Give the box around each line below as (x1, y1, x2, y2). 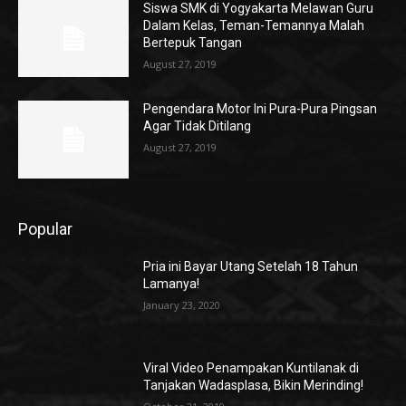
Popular (18, 218, 72, 238)
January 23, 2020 (143, 297, 221, 312)
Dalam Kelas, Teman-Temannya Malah (143, 17, 365, 33)
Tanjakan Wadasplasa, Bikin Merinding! (143, 377, 364, 392)
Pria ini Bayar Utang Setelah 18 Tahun (143, 258, 359, 274)
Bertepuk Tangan (143, 34, 243, 50)
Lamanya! (143, 275, 200, 291)
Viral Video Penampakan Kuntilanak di (143, 360, 360, 375)
